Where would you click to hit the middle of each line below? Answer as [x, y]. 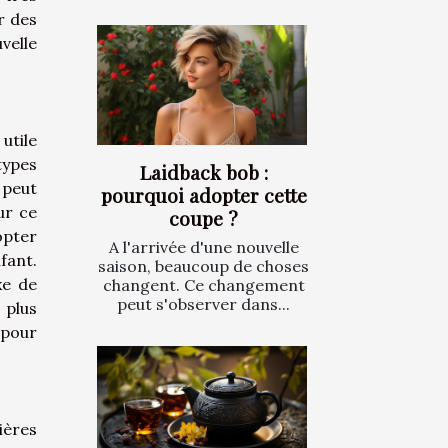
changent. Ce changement [203, 285]
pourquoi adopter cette [203, 195]
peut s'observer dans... [203, 304]
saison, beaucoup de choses [203, 266]
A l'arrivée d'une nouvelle [203, 247]
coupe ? [203, 218]
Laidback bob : [203, 172]
